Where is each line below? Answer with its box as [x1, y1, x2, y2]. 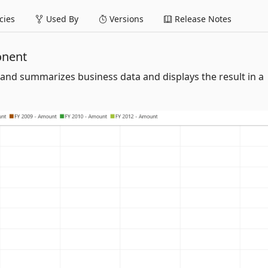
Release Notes [172, 13, 232, 25]
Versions [107, 13, 144, 25]
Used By [44, 13, 78, 25]
